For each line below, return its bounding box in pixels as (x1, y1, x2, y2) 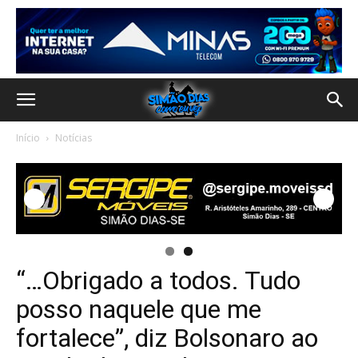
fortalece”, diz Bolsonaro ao (16, 323, 318, 354)
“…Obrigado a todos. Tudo (16, 265, 300, 296)
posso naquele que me (16, 294, 261, 325)
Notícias (55, 131, 92, 145)
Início (16, 131, 40, 145)
